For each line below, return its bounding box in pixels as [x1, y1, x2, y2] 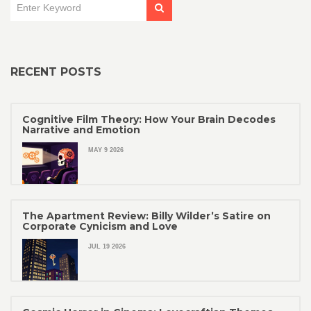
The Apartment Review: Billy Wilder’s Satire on [22, 210, 271, 223]
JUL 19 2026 [88, 243, 126, 251]
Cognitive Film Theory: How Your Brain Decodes [22, 113, 276, 126]
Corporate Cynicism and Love [22, 220, 178, 233]
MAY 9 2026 [88, 146, 124, 154]
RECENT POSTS [10, 65, 101, 79]
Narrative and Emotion [22, 124, 140, 137]
